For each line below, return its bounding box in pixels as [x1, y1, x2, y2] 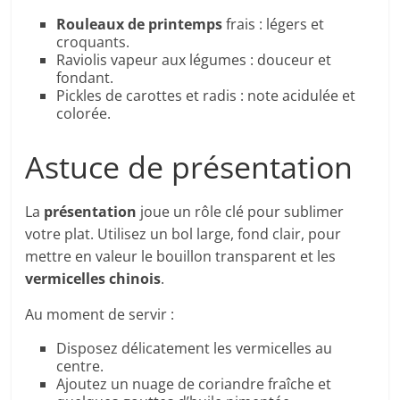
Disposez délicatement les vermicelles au [56, 338, 333, 359]
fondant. [56, 68, 114, 88]
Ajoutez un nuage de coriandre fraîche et [56, 374, 332, 395]
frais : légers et [222, 14, 325, 35]
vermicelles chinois [25, 269, 162, 289]
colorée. [56, 104, 112, 124]
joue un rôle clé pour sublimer [137, 202, 345, 222]
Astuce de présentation [25, 146, 354, 188]
